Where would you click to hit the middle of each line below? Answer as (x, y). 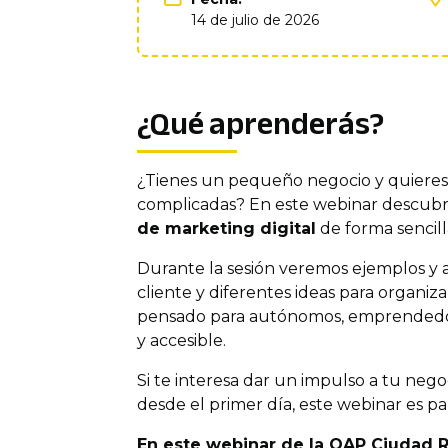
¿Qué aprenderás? (260, 124)
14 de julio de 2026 (254, 20)
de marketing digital (226, 228)
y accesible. (181, 340)
